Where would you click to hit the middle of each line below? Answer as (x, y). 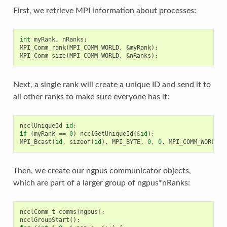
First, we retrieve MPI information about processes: (104, 10)
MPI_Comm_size (43, 55)
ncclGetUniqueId (106, 134)
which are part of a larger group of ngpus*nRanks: (101, 183)
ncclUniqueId (41, 125)
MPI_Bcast (35, 142)
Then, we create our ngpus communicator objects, (102, 171)
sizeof (80, 142)
